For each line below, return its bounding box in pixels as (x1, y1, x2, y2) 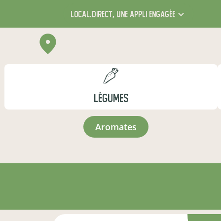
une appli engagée (114, 9, 175, 19)
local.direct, (70, 9, 114, 19)
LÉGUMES (93, 92, 129, 105)
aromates (101, 121, 137, 133)
